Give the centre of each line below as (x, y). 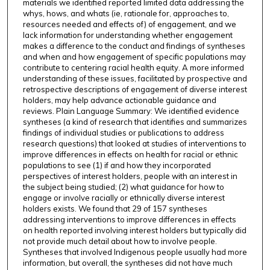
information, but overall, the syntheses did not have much (127, 263)
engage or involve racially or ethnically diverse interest (124, 198)
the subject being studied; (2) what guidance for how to (123, 187)
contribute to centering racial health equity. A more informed (133, 68)
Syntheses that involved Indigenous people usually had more (135, 252)
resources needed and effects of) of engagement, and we (129, 24)
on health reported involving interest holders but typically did (134, 231)
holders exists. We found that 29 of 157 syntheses (115, 209)
